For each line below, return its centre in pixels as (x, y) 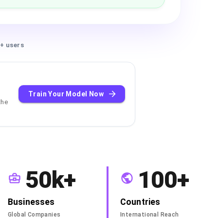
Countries (140, 202)
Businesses (31, 202)
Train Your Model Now (66, 94)
